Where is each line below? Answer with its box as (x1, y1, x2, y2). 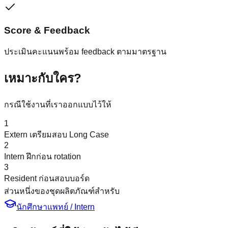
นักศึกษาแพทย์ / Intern (16, 203, 95, 212)
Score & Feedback (4, 24, 90, 36)
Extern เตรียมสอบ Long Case (4, 130, 109, 139)
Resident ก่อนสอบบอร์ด (4, 174, 90, 183)
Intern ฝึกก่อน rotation (4, 152, 81, 161)
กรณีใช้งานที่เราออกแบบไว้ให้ (4, 100, 111, 109)
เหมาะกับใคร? (4, 71, 81, 85)
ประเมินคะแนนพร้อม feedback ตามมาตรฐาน (4, 47, 166, 56)
